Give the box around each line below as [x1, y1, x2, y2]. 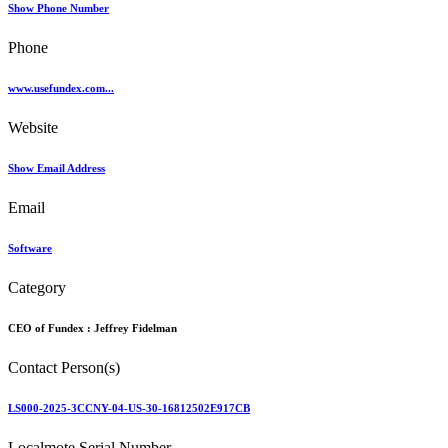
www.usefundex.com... [8, 82, 114, 95]
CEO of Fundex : [8, 322, 94, 335]
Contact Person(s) [8, 359, 120, 376]
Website [8, 119, 58, 137]
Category [8, 279, 66, 297]
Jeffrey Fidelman [94, 322, 177, 335]
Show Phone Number [8, 2, 109, 15]
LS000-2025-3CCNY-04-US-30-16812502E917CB [8, 401, 250, 414]
